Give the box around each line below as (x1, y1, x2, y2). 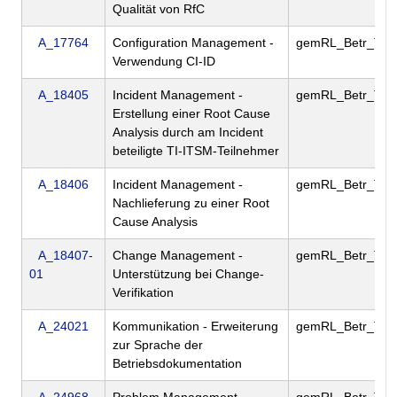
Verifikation (113, 285, 174, 300)
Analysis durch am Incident (113, 125, 263, 140)
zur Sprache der (113, 338, 203, 353)
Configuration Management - (113, 35, 274, 51)
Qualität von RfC (113, 2, 205, 17)
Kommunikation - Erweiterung (113, 319, 278, 334)
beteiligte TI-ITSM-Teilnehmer (113, 144, 279, 159)
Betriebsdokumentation (113, 356, 242, 371)
